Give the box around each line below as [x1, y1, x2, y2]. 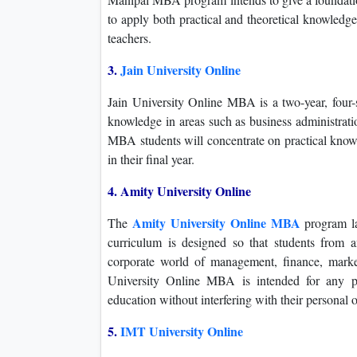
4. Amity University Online [108, 182, 251, 201]
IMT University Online [120, 322, 243, 341]
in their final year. [108, 151, 194, 168]
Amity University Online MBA [131, 214, 300, 233]
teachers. [108, 29, 151, 47]
